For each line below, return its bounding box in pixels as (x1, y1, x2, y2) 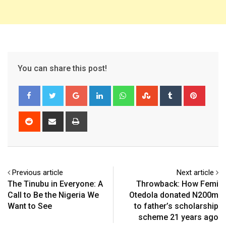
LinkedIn (109, 87, 137, 96)
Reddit (38, 112, 59, 122)
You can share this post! (18, 64, 107, 74)
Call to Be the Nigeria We (8, 190, 99, 200)
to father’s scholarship (134, 201, 218, 211)
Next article (177, 168, 214, 178)
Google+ (85, 87, 114, 96)
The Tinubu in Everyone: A (8, 179, 103, 189)
